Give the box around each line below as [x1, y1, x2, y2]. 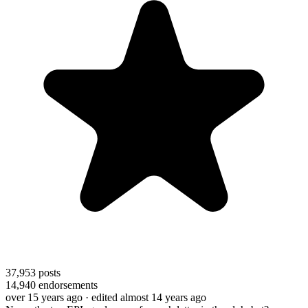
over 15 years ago [5, 291, 82, 303]
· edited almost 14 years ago [85, 291, 206, 303]
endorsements [36, 278, 98, 291]
